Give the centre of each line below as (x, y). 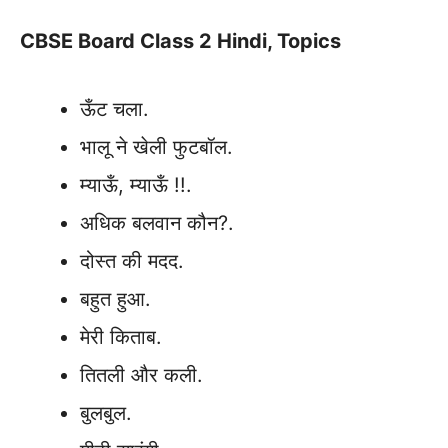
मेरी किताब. (121, 337)
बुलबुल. (106, 413)
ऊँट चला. (114, 109)
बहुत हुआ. (115, 299)
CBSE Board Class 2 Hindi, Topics (180, 41)
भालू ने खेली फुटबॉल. (156, 147)
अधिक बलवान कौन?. (157, 223)
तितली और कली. (141, 375)
